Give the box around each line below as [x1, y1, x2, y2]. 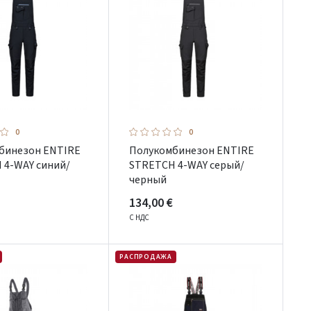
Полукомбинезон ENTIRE [129, 143, 255, 158]
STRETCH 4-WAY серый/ [129, 158, 245, 173]
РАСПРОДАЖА [119, 252, 172, 262]
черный [129, 172, 167, 187]
